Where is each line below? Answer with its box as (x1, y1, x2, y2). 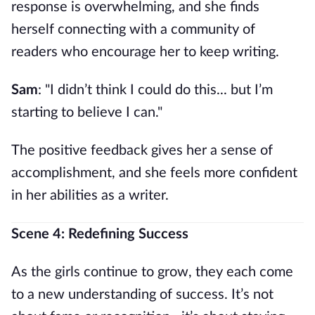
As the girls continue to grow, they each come (11, 265, 293, 279)
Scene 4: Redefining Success (11, 227, 188, 241)
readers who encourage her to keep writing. (11, 45, 279, 59)
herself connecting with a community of (11, 22, 255, 37)
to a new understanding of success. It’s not (11, 288, 274, 302)
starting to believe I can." (11, 105, 162, 120)
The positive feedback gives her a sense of (11, 143, 273, 157)
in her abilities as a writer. (11, 188, 169, 202)
